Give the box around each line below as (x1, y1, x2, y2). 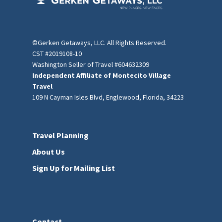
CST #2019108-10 (32, 49, 82, 58)
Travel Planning (32, 130, 89, 140)
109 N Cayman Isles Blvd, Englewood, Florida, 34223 (32, 93, 184, 102)
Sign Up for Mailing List (32, 163, 115, 173)
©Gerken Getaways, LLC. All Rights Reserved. (32, 38, 166, 47)
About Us (32, 147, 65, 157)
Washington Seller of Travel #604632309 (32, 60, 149, 69)
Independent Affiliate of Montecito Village (32, 71, 171, 80)
